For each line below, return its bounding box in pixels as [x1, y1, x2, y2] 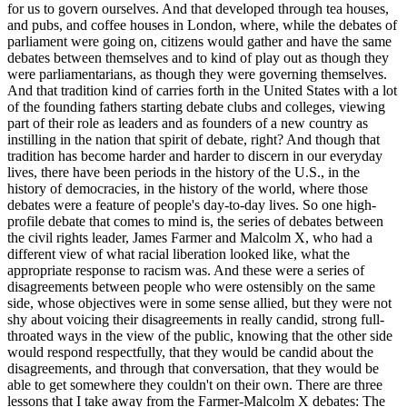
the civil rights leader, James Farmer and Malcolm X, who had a [7, 229, 372, 245]
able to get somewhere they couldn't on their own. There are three [7, 376, 382, 392]
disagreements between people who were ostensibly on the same [7, 278, 375, 294]
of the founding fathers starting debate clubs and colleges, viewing [7, 98, 385, 114]
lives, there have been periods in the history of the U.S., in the [7, 164, 360, 180]
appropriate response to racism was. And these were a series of [7, 262, 364, 278]
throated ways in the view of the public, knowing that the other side [7, 327, 392, 343]
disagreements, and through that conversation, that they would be [7, 360, 379, 376]
